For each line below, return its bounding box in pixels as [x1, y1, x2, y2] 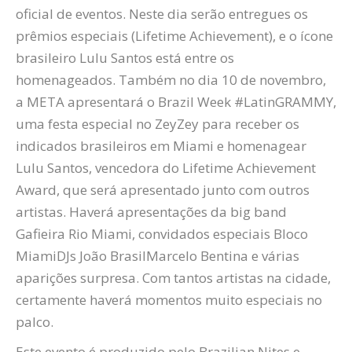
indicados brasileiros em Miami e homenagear [16, 137, 306, 155]
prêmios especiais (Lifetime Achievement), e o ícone [16, 27, 333, 45]
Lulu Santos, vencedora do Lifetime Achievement [16, 159, 316, 177]
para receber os [199, 115, 299, 133]
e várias [248, 247, 299, 265]
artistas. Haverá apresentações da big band [16, 203, 287, 221]
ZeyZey [155, 115, 199, 133]
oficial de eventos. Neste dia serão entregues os [16, 5, 308, 23]
